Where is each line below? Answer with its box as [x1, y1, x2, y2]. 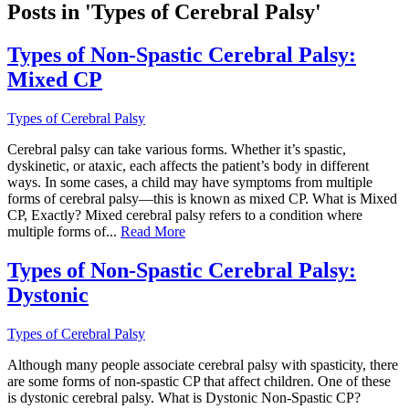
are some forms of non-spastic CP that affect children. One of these [7, 373, 391, 390]
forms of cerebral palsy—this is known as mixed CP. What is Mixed [7, 191, 397, 207]
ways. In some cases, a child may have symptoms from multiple [7, 174, 372, 191]
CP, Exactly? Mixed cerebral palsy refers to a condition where [7, 207, 362, 224]
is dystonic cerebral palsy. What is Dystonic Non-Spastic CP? [7, 390, 361, 406]
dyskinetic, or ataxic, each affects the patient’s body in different [7, 158, 369, 174]
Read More [121, 224, 185, 240]
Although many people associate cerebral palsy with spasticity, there [7, 357, 398, 373]
